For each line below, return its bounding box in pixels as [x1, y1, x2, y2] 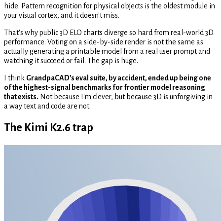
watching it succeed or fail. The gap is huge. [4, 57, 138, 65]
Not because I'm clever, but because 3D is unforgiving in [38, 93, 213, 101]
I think [4, 74, 26, 82]
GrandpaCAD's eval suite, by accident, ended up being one [26, 74, 211, 82]
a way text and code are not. [4, 102, 91, 110]
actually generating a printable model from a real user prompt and [4, 47, 210, 56]
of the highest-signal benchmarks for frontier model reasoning [4, 83, 205, 92]
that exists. [4, 93, 38, 101]
